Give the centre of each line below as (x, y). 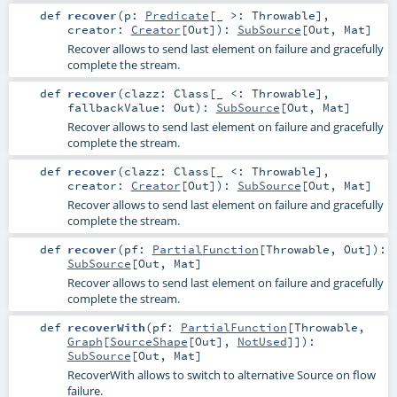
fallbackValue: (120, 107)
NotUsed (262, 342)
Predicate (177, 15)
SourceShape (148, 342)
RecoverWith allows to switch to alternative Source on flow (221, 375)
